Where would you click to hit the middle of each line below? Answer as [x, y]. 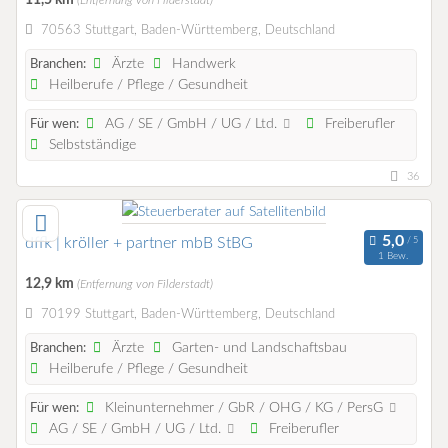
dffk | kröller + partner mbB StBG [139, 242]
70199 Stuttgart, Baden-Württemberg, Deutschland [187, 315]
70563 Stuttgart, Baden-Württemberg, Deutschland [187, 31]
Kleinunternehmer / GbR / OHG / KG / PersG [244, 408]
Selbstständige [91, 144]
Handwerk [202, 63]
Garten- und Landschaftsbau [258, 348]
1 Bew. [393, 255]
